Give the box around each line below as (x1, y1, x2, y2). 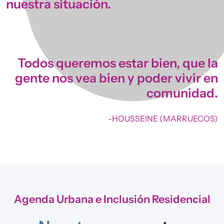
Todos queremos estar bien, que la (17, 55, 218, 70)
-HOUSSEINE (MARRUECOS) (108, 113, 218, 123)
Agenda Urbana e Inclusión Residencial (13, 192, 210, 205)
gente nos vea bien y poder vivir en (15, 70, 218, 85)
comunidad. (146, 85, 218, 100)
